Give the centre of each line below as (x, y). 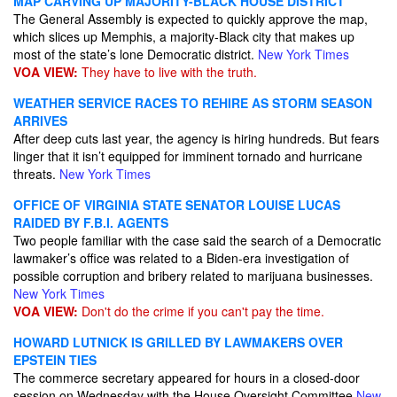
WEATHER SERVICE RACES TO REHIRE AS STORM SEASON (193, 103)
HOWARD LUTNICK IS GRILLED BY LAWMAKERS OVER (178, 342)
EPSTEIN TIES (55, 360)
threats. (36, 174)
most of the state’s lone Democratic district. (136, 54)
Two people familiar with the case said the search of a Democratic (197, 240)
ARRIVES (40, 121)
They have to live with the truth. (167, 72)
